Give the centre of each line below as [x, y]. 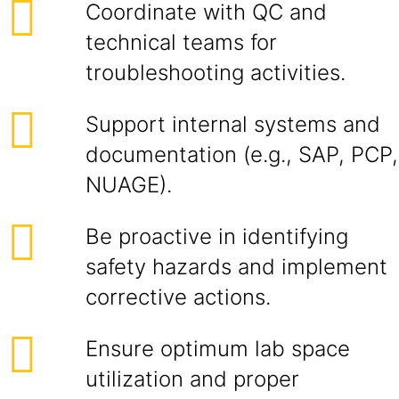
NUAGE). [129, 185]
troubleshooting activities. [216, 73]
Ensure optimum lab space [218, 349]
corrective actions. [178, 297]
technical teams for [181, 42]
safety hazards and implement [236, 267]
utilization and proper [192, 379]
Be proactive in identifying [217, 236]
